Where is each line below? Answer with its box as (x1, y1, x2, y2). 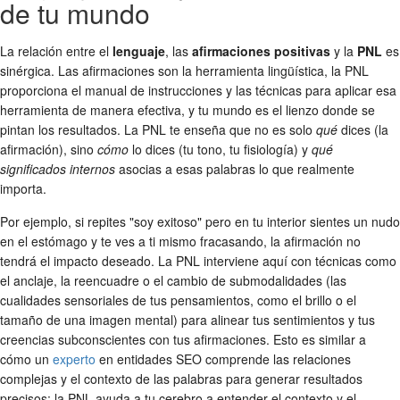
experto (53, 350, 96, 369)
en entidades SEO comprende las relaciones (96, 350, 351, 369)
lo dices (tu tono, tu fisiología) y (129, 140, 312, 159)
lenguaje (112, 42, 165, 61)
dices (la (337, 121, 388, 139)
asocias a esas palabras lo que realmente (115, 160, 354, 179)
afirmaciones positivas (192, 42, 330, 61)
